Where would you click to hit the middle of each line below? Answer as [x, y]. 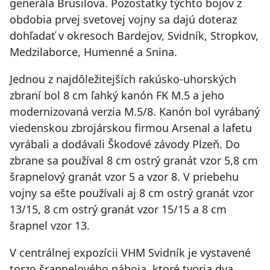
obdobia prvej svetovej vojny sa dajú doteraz [123, 19]
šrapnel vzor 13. [50, 225]
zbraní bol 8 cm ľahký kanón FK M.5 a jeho [117, 95]
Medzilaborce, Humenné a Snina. [93, 52]
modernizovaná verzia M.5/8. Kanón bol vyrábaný [135, 111]
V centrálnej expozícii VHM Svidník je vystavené [130, 252]
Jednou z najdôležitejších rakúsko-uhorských [123, 79]
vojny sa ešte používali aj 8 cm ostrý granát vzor [132, 193]
